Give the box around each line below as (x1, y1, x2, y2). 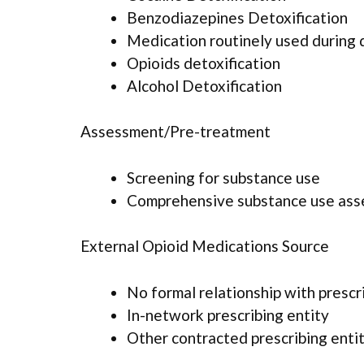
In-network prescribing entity (127, 305, 329, 324)
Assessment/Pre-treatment (80, 122, 271, 141)
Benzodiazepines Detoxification (127, 7, 348, 27)
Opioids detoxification (127, 53, 280, 72)
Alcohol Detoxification (127, 76, 282, 95)
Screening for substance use (127, 167, 320, 187)
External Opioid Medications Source (80, 236, 329, 256)
